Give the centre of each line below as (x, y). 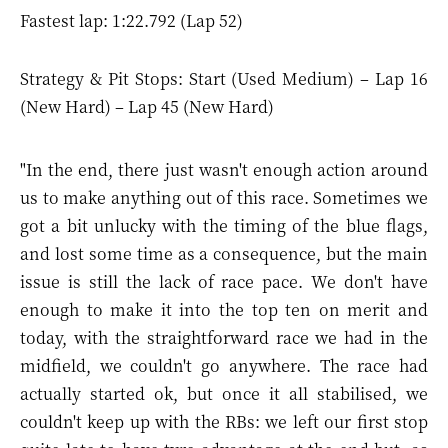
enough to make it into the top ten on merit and (224, 309)
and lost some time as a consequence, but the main (224, 253)
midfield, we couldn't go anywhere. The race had (224, 365)
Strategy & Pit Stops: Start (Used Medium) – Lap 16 (224, 78)
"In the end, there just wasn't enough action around (224, 169)
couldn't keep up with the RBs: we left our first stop (224, 421)
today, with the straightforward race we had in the (224, 337)
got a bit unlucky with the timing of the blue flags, (224, 225)
